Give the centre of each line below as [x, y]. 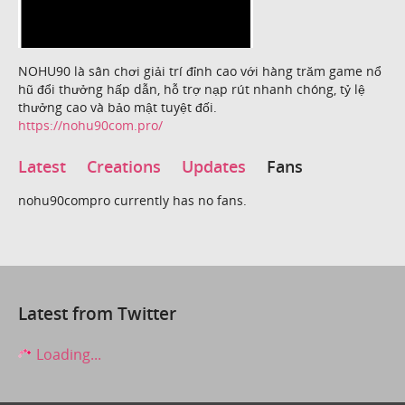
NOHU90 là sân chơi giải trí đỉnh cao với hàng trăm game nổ [200, 71]
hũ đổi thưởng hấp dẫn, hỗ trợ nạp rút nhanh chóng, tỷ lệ [192, 89]
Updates [214, 167]
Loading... [67, 354]
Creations [124, 167]
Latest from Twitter [97, 314]
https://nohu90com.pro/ [90, 125]
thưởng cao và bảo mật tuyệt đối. [118, 107]
